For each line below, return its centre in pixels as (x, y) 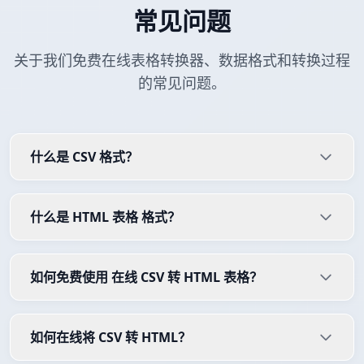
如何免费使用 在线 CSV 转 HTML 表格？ (146, 277)
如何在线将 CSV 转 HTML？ (110, 338)
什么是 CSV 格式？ (84, 157)
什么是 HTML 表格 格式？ (105, 217)
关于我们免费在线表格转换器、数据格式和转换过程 (182, 61)
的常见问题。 (182, 83)
